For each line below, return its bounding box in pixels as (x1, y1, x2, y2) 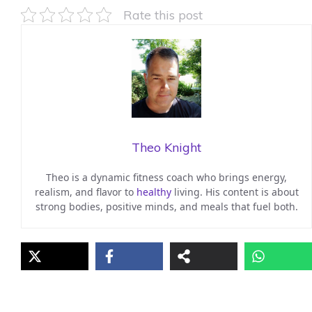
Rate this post (123, 6, 203, 22)
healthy (136, 185, 171, 199)
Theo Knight (132, 139, 201, 156)
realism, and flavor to (34, 185, 136, 199)
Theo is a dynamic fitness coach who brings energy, (46, 171, 287, 185)
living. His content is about (171, 185, 299, 199)
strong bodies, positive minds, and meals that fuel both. (35, 200, 298, 214)
